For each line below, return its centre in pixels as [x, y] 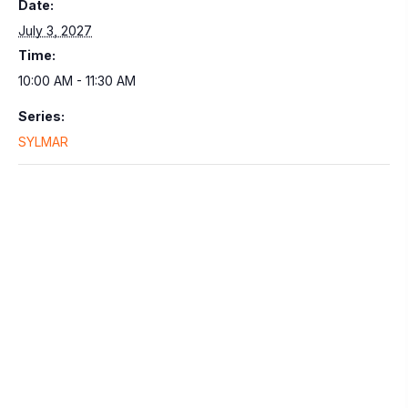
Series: [41, 117]
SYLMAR [43, 142]
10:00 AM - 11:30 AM [77, 81]
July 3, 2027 [55, 31]
